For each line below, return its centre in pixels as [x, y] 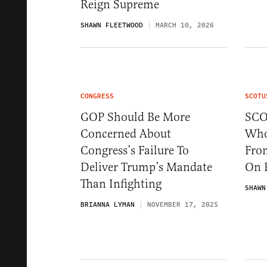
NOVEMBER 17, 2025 [183, 204]
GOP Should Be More [135, 117]
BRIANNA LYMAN [108, 204]
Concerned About [126, 133]
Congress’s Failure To [135, 150]
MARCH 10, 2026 [185, 25]
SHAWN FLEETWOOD [112, 25]
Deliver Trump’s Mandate [146, 167]
